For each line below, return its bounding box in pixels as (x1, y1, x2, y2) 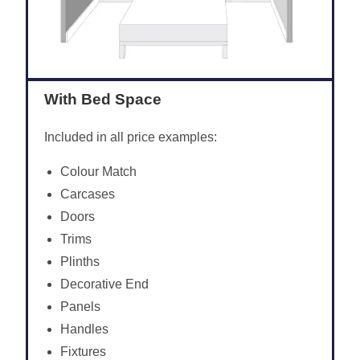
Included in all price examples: (44, 129, 218, 144)
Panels (60, 299, 101, 313)
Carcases (60, 186, 116, 201)
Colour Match (60, 164, 137, 178)
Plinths (60, 254, 100, 268)
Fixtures (60, 344, 107, 358)
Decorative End (60, 276, 149, 291)
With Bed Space (44, 90, 162, 108)
